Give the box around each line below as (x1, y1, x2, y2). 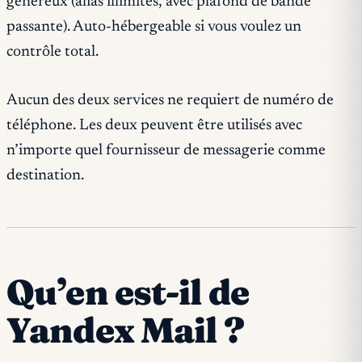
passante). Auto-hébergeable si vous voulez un (6, 19, 301, 35)
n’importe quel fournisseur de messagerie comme (6, 142, 326, 158)
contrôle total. (6, 44, 99, 60)
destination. (6, 167, 84, 183)
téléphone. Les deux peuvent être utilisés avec (6, 117, 302, 133)
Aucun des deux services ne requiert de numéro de (6, 92, 334, 108)
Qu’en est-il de (6, 270, 250, 314)
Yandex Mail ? (6, 308, 244, 351)
